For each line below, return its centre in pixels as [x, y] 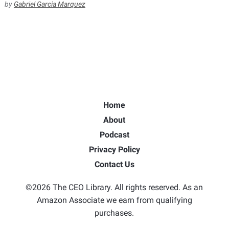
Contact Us [114, 164]
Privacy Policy [114, 150]
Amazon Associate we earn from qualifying [114, 200]
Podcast [114, 135]
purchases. [114, 213]
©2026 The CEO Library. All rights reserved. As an [114, 187]
